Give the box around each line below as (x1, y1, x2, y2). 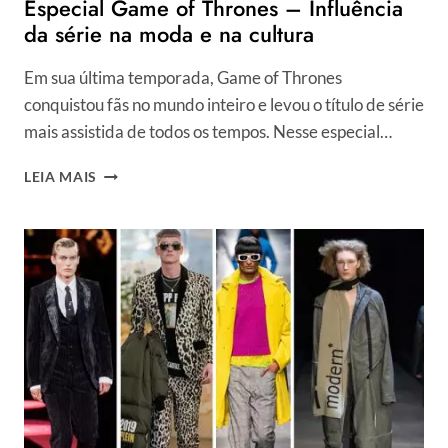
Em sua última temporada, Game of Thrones (24, 66, 342, 88)
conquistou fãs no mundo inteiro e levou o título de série (24, 93, 424, 115)
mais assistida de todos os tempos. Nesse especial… (24, 120, 392, 142)
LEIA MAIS (24, 168, 98, 185)
